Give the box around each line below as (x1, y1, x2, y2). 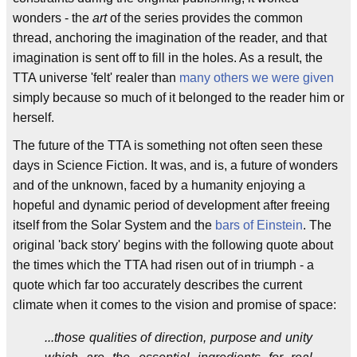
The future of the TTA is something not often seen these (13, 139, 323, 152)
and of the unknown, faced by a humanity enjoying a (13, 178, 305, 192)
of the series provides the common (107, 11, 303, 25)
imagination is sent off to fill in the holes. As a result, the (13, 51, 323, 65)
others (214, 71, 249, 84)
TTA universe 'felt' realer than (13, 71, 179, 84)
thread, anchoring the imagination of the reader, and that (13, 31, 327, 45)
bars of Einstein (215, 218, 303, 232)
